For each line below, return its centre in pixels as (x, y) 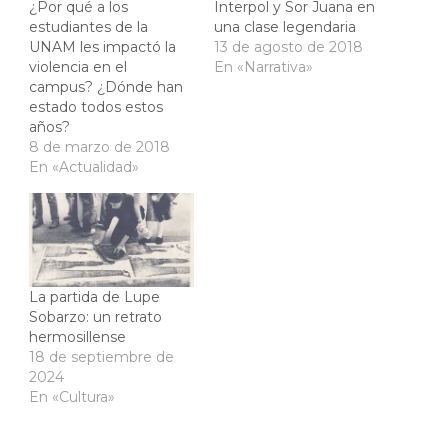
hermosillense (77, 337)
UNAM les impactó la (102, 46)
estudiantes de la (88, 26)
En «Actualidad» (84, 166)
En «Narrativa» (263, 66)
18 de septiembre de (101, 357)
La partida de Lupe (94, 297)
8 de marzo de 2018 (99, 146)
